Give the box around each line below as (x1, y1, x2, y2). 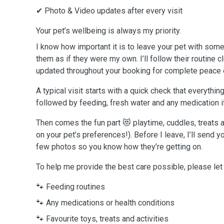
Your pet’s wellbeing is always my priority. (36, 26, 181, 35)
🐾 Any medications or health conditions (36, 198, 174, 207)
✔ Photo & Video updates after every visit (36, 6, 182, 15)
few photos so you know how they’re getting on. (36, 142, 202, 151)
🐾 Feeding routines (36, 182, 105, 191)
